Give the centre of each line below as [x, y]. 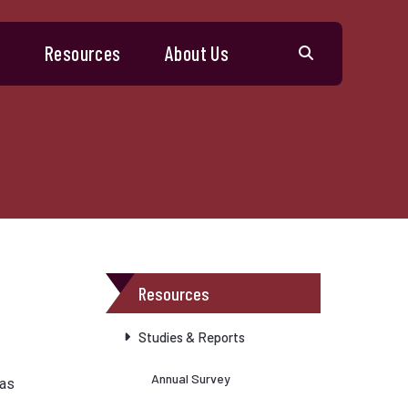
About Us [197, 53]
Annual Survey [191, 378]
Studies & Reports [192, 337]
